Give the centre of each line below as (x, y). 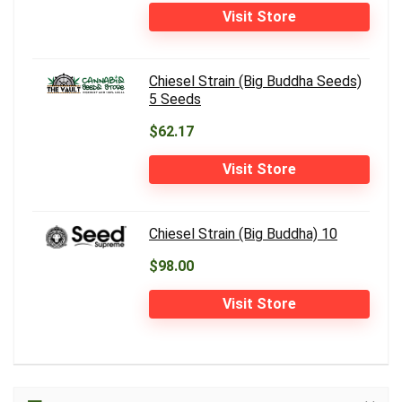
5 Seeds (175, 100)
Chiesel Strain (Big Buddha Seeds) (255, 82)
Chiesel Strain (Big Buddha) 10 (243, 234)
